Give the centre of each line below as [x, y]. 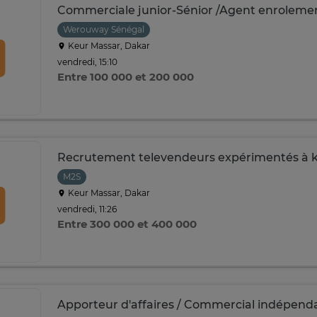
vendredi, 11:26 [87, 209]
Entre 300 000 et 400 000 [127, 224]
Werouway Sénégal [104, 29]
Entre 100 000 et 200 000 [126, 77]
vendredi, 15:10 [87, 62]
